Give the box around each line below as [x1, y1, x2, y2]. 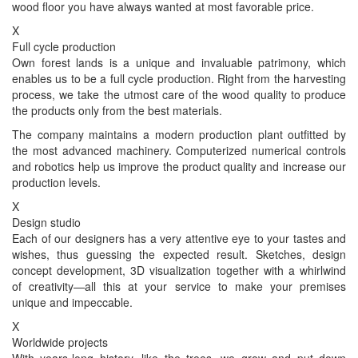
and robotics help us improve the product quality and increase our [12, 157, 346, 174]
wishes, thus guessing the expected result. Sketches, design [12, 245, 346, 262]
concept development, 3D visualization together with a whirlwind [12, 261, 346, 278]
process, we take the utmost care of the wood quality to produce [12, 86, 346, 102]
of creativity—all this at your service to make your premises [12, 277, 346, 294]
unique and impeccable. [12, 293, 133, 310]
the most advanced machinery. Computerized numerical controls [12, 141, 346, 158]
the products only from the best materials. [12, 101, 222, 118]
